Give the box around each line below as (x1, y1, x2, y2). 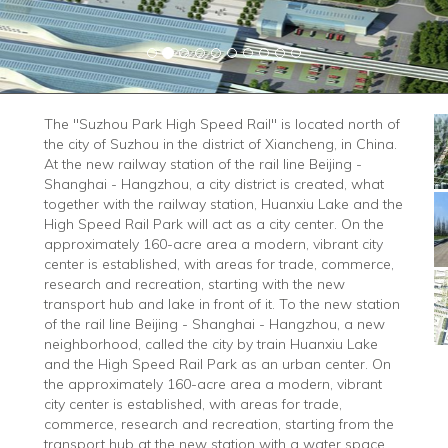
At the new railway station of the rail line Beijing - (44, 155, 362, 173)
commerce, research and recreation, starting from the (44, 415, 394, 433)
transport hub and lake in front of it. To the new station (44, 295, 400, 313)
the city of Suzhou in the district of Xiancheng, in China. (44, 135, 397, 153)
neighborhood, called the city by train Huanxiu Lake (44, 335, 378, 353)
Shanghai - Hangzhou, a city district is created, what (44, 175, 384, 193)
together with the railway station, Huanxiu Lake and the (44, 195, 403, 213)
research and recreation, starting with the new (44, 275, 345, 293)
